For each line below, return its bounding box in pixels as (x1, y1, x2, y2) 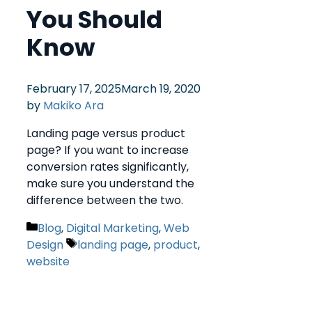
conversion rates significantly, (26, 159, 189, 175)
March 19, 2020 (121, 81, 201, 97)
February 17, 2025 (26, 81, 121, 97)
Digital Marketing (66, 220, 159, 237)
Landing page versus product (26, 125, 185, 142)
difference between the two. (26, 192, 183, 209)
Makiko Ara (43, 97, 104, 114)
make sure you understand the (26, 175, 194, 192)
